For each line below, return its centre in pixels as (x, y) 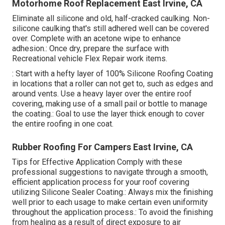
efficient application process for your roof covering (101, 182)
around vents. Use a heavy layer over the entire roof (102, 93)
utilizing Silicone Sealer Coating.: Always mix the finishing (113, 192)
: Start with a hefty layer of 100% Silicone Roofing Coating (113, 73)
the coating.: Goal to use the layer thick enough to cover (108, 114)
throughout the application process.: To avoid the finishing (113, 212)
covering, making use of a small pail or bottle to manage (110, 103)
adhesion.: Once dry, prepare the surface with (90, 48)
